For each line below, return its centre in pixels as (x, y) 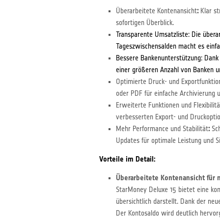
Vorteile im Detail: (127, 159)
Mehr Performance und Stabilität (162, 129)
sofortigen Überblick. (145, 23)
